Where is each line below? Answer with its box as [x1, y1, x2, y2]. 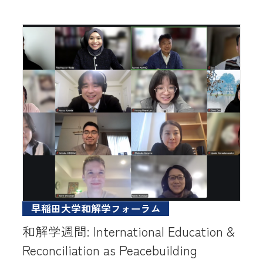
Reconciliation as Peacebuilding [22, 240, 198, 259]
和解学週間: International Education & [22, 221, 235, 240]
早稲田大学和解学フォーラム [31, 201, 161, 216]
